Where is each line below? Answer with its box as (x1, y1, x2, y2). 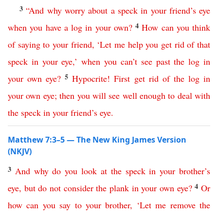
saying (18, 38, 40, 50)
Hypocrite (72, 73, 108, 84)
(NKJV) (8, 146, 32, 157)
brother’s (179, 165, 211, 177)
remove (170, 199, 196, 211)
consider (63, 182, 93, 194)
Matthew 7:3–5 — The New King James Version (8, 134, 186, 145)
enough (140, 90, 165, 101)
